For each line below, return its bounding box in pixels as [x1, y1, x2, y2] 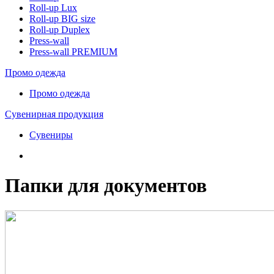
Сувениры [29, 130, 73, 140]
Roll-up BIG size [29, 13, 95, 24]
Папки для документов [5, 174, 207, 197]
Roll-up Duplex [29, 24, 90, 35]
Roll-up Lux [29, 2, 77, 13]
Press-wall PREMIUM [29, 46, 117, 57]
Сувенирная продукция [5, 109, 103, 119]
